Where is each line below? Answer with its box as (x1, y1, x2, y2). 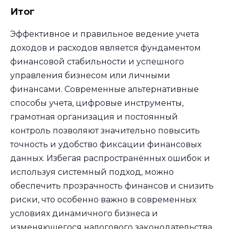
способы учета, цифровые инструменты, (10, 98, 184, 108)
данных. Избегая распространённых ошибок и (10, 153, 210, 164)
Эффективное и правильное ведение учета (10, 29, 199, 39)
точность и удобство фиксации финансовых (10, 140, 201, 150)
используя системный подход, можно (10, 167, 174, 177)
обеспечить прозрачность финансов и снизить (10, 181, 214, 191)
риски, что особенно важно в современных (10, 195, 196, 205)
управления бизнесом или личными (10, 71, 170, 81)
